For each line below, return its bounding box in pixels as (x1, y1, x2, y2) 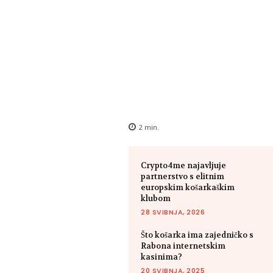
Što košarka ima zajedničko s (141, 229, 254, 240)
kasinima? (141, 251, 183, 262)
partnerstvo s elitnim (141, 171, 225, 182)
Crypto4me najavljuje (141, 160, 227, 171)
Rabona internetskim (141, 240, 226, 251)
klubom (141, 193, 171, 204)
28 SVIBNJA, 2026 (141, 207, 205, 217)
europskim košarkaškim (141, 182, 235, 193)
